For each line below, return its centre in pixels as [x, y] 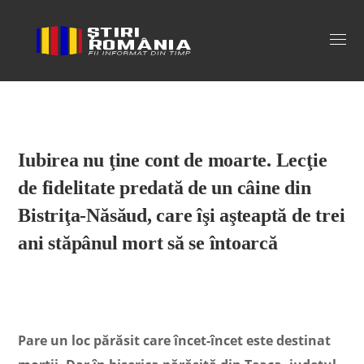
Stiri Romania [88, 40]
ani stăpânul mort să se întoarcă [148, 243]
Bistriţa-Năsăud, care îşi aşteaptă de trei [182, 215]
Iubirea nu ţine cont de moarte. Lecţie [173, 160]
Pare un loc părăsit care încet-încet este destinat [175, 340]
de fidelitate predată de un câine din [165, 188]
